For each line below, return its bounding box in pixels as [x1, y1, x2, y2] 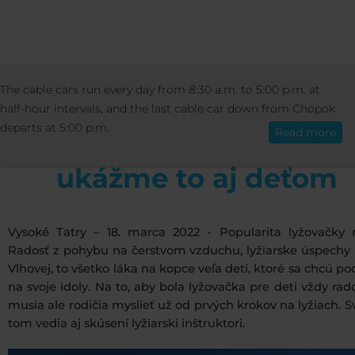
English [48, 91, 95, 106]
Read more [275, 125, 336, 139]
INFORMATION [51, 74, 140, 90]
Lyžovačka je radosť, [55, 132, 338, 166]
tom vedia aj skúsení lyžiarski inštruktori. [8, 316, 245, 331]
